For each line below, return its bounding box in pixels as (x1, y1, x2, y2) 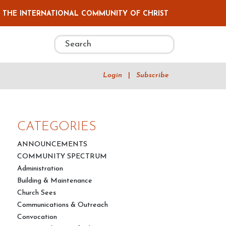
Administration (17, 165, 63, 173)
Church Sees (17, 189, 56, 197)
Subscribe (136, 72, 168, 79)
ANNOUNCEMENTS (17, 141, 87, 148)
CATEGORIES (17, 121, 96, 133)
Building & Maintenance (17, 177, 92, 185)
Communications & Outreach (17, 201, 108, 209)
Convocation (17, 213, 57, 221)
